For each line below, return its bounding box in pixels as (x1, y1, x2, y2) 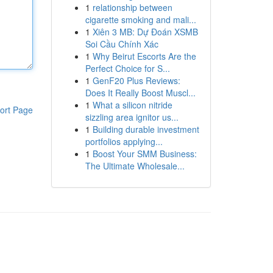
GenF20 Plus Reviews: (92, 74, 180, 87)
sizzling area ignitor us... (85, 111, 179, 123)
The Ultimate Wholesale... (85, 160, 185, 172)
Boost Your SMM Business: (92, 147, 197, 160)
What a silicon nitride (92, 99, 172, 111)
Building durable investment (92, 123, 199, 135)
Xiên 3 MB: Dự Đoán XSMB (92, 26, 198, 38)
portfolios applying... (85, 135, 163, 147)
